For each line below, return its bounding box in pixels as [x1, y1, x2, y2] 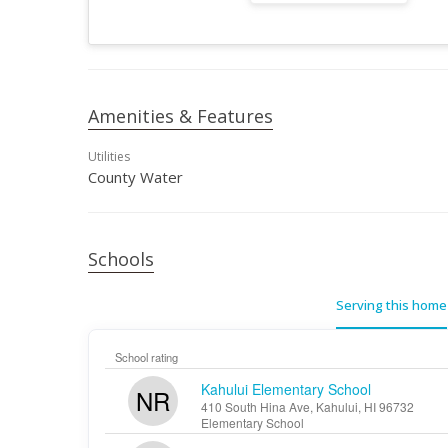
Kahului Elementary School [201, 379, 371, 399]
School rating [115, 349, 178, 365]
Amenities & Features [88, 104, 273, 128]
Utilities [88, 148, 130, 165]
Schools [88, 247, 154, 271]
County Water [88, 167, 183, 187]
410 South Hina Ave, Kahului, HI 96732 [201, 398, 414, 415]
